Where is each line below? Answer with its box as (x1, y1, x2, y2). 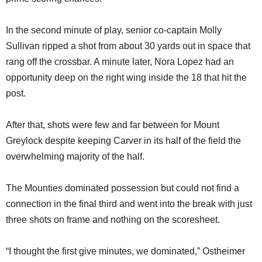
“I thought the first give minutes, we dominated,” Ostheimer (6, 246, 245, 257)
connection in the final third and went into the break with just (6, 199, 252, 209)
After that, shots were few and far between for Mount (6, 120, 219, 130)
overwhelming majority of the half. (6, 151, 144, 162)
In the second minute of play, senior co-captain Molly (6, 25, 222, 36)
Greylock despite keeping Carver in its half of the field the (6, 136, 241, 146)
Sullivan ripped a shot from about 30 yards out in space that (6, 41, 250, 51)
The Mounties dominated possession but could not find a (6, 183, 239, 194)
